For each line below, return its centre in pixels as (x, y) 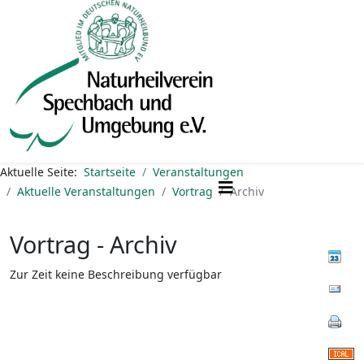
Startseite (110, 172)
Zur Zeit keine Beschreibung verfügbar (116, 274)
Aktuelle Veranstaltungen (86, 191)
